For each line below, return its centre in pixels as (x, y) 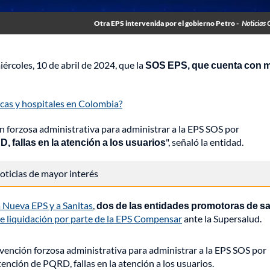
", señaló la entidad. (205, 142)
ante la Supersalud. (222, 219)
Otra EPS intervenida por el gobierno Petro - (166, 24)
